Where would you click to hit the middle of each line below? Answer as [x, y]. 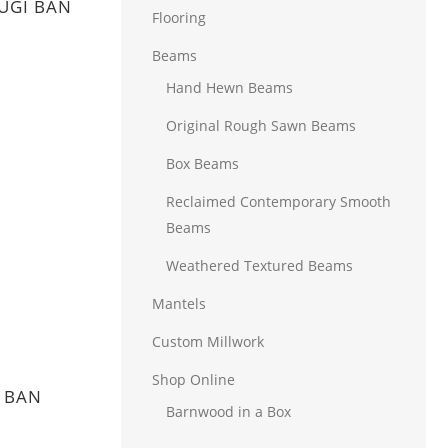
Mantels [179, 303]
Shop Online [193, 379]
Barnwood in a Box [228, 411]
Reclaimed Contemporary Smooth [278, 201]
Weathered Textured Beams [259, 265]
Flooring [179, 17]
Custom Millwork [208, 341]
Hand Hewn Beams [229, 87]
